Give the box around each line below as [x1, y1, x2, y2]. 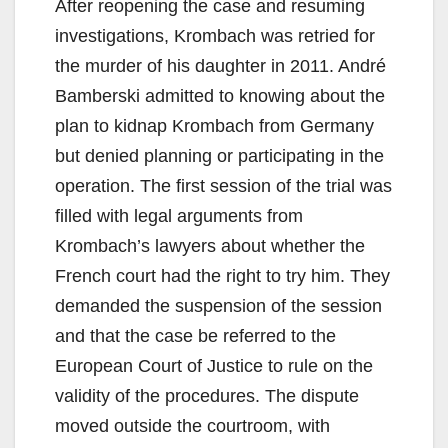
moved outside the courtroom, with [55, 416, 330, 437]
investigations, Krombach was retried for [55, 26, 375, 47]
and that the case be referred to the [55, 326, 336, 347]
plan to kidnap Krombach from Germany [55, 116, 374, 137]
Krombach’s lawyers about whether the [55, 236, 365, 257]
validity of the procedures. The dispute [55, 386, 359, 407]
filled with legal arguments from [55, 206, 303, 227]
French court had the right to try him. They [55, 266, 390, 287]
